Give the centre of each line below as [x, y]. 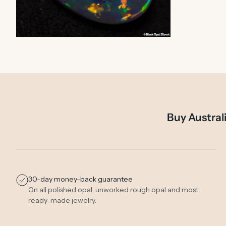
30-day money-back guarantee [81, 179]
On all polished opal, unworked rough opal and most [114, 190]
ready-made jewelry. [63, 201]
